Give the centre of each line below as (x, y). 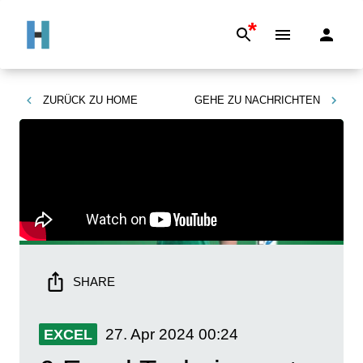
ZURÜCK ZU (73, 100)
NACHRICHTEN (282, 100)
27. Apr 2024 (150, 334)
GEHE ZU (218, 100)
